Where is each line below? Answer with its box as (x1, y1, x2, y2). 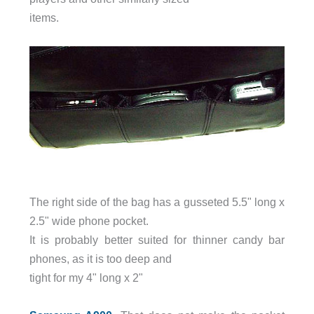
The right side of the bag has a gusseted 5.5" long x (29, 196, 285, 209)
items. (29, 11, 59, 25)
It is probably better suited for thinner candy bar (29, 233, 285, 247)
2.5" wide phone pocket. (29, 214, 149, 228)
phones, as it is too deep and (29, 252, 172, 266)
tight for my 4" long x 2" (29, 271, 143, 285)
